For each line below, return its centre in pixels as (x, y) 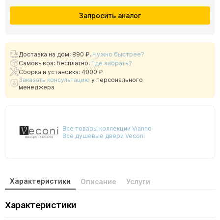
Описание (98, 181)
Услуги (138, 181)
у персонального (116, 80)
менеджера (37, 87)
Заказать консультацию (54, 80)
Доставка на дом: (45, 54)
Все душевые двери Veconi (103, 136)
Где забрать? (112, 63)
